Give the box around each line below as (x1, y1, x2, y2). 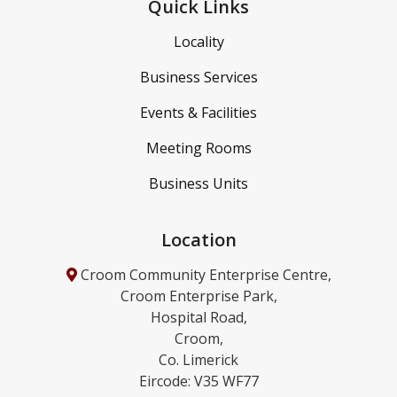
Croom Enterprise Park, (120, 286, 277, 307)
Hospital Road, (150, 307, 247, 328)
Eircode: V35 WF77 (138, 371, 259, 392)
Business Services (139, 66, 258, 87)
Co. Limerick (159, 350, 238, 370)
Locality (173, 31, 224, 51)
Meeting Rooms (145, 137, 252, 158)
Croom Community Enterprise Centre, (76, 265, 331, 285)
